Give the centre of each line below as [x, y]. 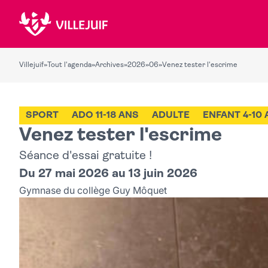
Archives [109, 65]
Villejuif [31, 65]
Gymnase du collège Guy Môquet [93, 190]
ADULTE [171, 115]
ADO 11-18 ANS [105, 115]
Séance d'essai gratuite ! [86, 156]
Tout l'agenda [69, 65]
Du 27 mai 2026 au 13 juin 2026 [108, 174]
